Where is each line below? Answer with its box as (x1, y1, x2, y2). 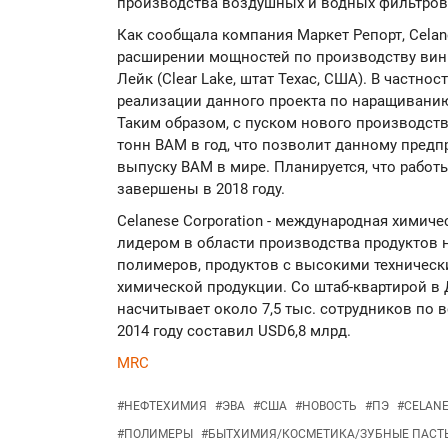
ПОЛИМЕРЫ (124, 427, 193, 441)
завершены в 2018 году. (117, 180, 285, 198)
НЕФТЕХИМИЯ (124, 399, 207, 413)
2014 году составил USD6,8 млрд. (117, 322, 351, 340)
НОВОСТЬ (302, 399, 357, 413)
